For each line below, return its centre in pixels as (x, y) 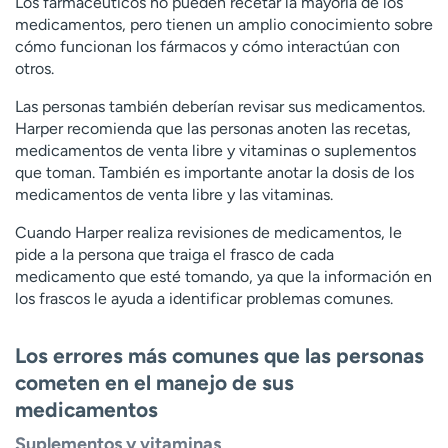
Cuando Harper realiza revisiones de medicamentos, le (208, 233)
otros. (34, 69)
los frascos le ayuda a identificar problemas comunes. (204, 299)
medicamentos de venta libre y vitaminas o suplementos (215, 151)
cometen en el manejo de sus (154, 382)
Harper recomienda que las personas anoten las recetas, (213, 129)
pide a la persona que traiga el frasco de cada (174, 255)
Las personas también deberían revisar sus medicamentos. (220, 107)
